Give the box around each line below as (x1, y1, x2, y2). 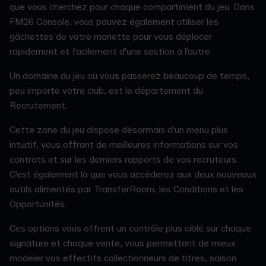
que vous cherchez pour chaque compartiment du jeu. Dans (9, 1, 255, 14)
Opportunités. (9, 198, 66, 211)
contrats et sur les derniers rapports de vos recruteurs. (9, 154, 238, 166)
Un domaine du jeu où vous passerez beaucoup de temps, (9, 70, 249, 83)
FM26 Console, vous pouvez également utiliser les (9, 16, 218, 28)
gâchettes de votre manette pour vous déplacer (9, 31, 212, 43)
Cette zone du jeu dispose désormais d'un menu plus (9, 124, 228, 137)
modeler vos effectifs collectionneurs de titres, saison (9, 252, 236, 265)
